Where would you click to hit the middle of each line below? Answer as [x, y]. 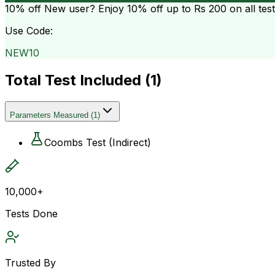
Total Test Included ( [78, 80]
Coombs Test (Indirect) [98, 142]
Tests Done [31, 213]
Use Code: [29, 30]
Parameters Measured [49, 115]
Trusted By [30, 262]
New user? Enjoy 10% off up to [118, 8]
